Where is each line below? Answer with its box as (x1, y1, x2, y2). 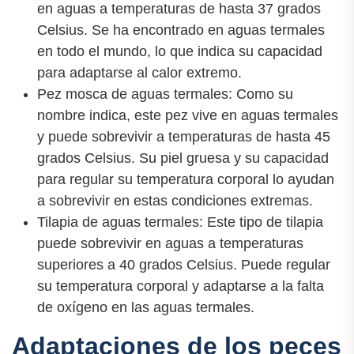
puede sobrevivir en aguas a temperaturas (37, 235, 303, 251)
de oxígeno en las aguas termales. (37, 299, 254, 315)
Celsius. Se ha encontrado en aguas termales (37, 21, 325, 38)
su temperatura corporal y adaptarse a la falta (37, 277, 324, 294)
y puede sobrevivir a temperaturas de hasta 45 (37, 128, 330, 145)
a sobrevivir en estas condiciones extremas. (37, 192, 313, 209)
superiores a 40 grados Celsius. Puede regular (37, 256, 330, 273)
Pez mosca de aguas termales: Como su (37, 85, 293, 102)
